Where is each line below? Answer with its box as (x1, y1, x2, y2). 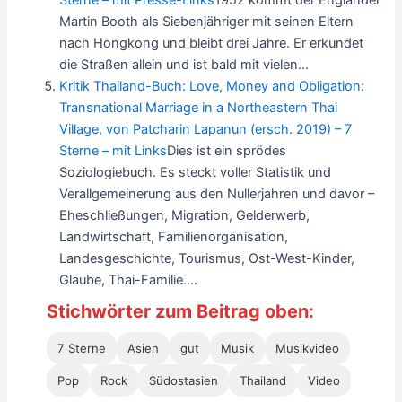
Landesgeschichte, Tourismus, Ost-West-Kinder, (59, 250, 355, 267)
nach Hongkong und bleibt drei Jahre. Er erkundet (59, 35, 364, 52)
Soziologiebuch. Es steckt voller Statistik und (59, 164, 332, 181)
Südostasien (148, 372, 218, 388)
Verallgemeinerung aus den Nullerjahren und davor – (59, 186, 375, 203)
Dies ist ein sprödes (167, 143, 287, 160)
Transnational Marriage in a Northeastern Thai (59, 100, 338, 117)
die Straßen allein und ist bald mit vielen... (59, 57, 310, 74)
